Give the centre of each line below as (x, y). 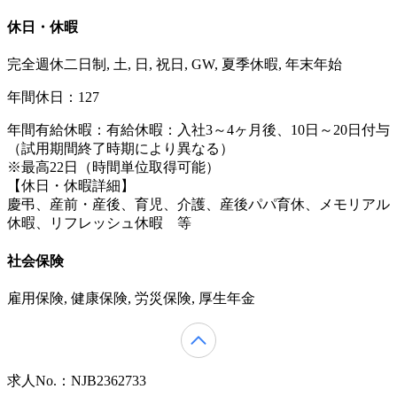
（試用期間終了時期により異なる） (121, 149)
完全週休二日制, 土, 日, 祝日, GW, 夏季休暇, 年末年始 (175, 65)
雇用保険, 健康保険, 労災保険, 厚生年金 (131, 299)
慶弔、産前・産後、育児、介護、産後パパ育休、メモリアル (198, 205)
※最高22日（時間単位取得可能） (113, 167)
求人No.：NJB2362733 (77, 381)
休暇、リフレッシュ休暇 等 (99, 223)
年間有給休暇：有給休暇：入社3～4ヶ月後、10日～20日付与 (198, 130)
